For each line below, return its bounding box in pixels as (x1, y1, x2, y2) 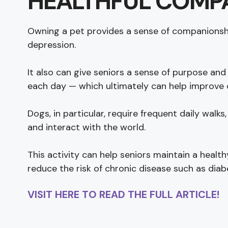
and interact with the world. (27, 121, 146, 133)
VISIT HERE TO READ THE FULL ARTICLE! (27, 187, 222, 201)
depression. (27, 38, 76, 51)
